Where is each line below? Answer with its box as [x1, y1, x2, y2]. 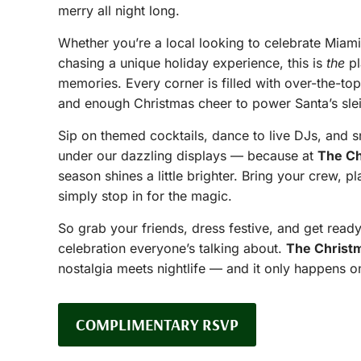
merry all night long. [58, 2, 180, 19]
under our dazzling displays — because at [58, 147, 317, 164]
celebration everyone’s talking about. [58, 240, 286, 256]
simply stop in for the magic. [58, 188, 232, 204]
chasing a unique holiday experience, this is [58, 55, 326, 71]
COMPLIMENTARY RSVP [76, 314, 239, 334]
